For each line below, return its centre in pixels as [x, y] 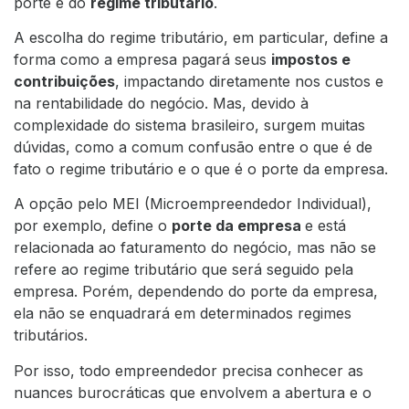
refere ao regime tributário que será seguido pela [184, 270]
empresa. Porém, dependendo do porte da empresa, [196, 292]
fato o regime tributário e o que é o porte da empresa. [201, 168]
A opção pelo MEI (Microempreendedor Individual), [193, 204]
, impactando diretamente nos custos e [249, 81]
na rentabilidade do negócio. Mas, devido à [161, 103]
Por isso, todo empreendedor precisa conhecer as [189, 370]
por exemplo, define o [93, 226]
